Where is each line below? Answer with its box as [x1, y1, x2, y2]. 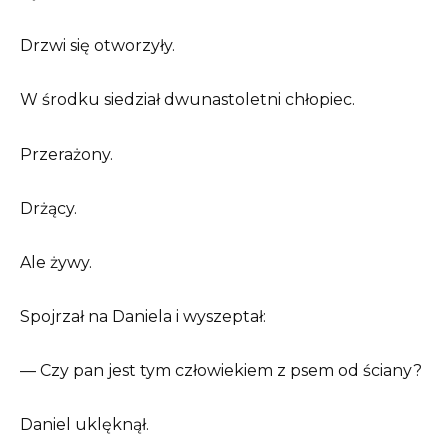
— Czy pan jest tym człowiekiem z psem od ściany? [20, 361, 422, 381]
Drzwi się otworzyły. [20, 36, 175, 56]
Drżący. [20, 198, 77, 218]
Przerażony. [20, 144, 113, 164]
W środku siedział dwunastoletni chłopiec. [20, 90, 355, 110]
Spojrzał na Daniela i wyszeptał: [20, 307, 266, 327]
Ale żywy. [20, 252, 92, 272]
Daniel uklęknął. [20, 415, 149, 435]
